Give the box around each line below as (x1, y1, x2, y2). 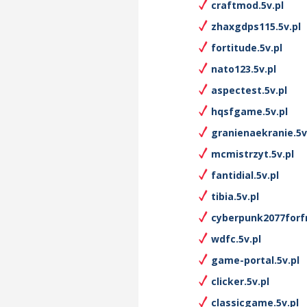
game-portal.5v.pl (211, 254, 299, 267)
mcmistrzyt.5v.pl (211, 147, 294, 160)
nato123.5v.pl (211, 62, 276, 75)
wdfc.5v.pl (211, 232, 261, 245)
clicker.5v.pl (211, 275, 269, 288)
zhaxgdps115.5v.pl (211, 20, 301, 33)
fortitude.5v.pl (211, 41, 282, 54)
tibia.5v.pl (211, 190, 259, 203)
